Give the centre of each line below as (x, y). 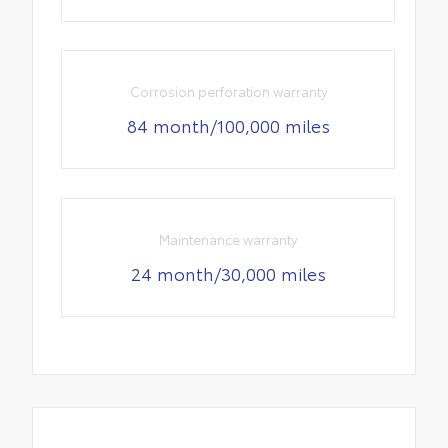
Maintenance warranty (228, 238)
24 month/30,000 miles (228, 272)
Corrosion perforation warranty (228, 91)
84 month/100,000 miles (228, 125)
